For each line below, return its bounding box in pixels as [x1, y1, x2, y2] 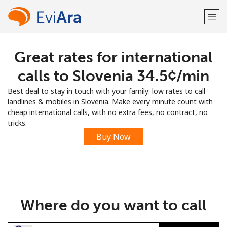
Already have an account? [53, 80, 139, 90]
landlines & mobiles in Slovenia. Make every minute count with [8, 97, 213, 106]
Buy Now [96, 131, 131, 142]
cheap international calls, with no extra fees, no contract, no [8, 107, 208, 117]
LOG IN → [139, 80, 174, 90]
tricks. [8, 118, 27, 128]
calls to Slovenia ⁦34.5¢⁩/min [18, 67, 209, 85]
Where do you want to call [20, 196, 207, 214]
